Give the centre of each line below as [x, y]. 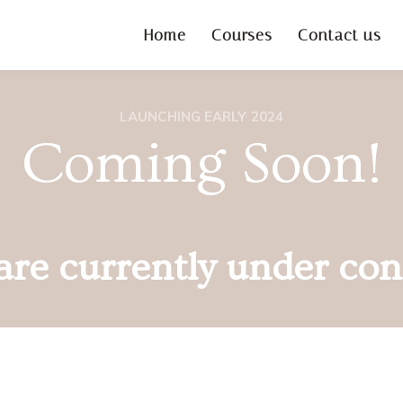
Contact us [340, 35]
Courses [242, 35]
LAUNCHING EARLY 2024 [201, 117]
